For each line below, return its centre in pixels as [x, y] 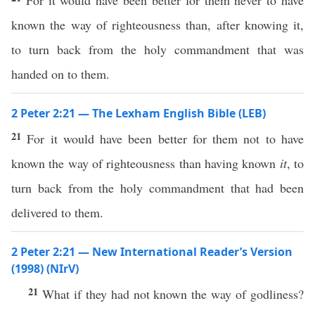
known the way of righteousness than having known [146, 163]
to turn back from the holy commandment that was [157, 49]
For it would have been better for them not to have [166, 139]
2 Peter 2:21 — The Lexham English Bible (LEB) [139, 113]
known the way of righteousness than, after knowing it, [157, 25]
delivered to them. [57, 212]
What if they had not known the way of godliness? [173, 294]
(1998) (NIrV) [45, 269]
